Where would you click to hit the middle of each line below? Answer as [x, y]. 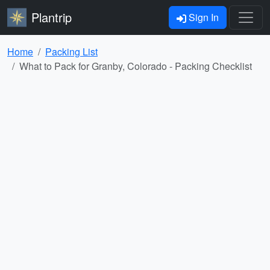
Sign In [202, 17]
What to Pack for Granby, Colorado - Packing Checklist [136, 66]
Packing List [71, 52]
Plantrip [52, 17]
